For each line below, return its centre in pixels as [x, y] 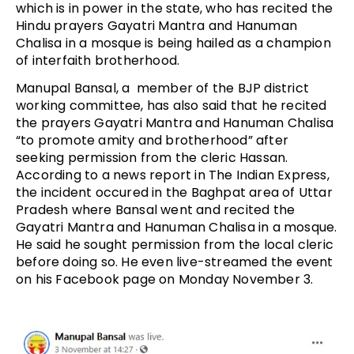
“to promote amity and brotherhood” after [153, 140]
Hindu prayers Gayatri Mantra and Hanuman [157, 25]
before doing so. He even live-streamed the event [175, 262]
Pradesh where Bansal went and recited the [156, 209]
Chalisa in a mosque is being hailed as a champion [173, 43]
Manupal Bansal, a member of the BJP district [163, 88]
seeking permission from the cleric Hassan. [152, 157]
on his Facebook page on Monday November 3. [165, 279]
